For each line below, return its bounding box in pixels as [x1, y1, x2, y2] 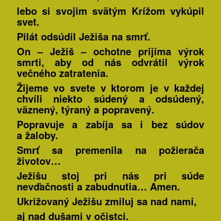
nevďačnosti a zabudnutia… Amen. [16, 179, 180, 194]
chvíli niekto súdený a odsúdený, [16, 91, 205, 106]
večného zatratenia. [16, 66, 109, 80]
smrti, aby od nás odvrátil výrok [16, 55, 205, 70]
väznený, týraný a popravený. [16, 102, 154, 117]
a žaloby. [16, 128, 58, 143]
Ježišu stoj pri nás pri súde [16, 168, 205, 183]
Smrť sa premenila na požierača [16, 143, 205, 157]
